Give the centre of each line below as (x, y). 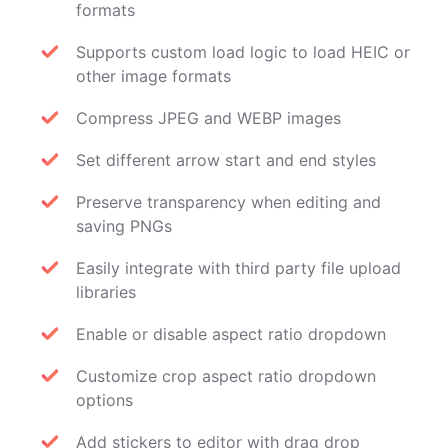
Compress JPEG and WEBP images (208, 118)
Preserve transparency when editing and (228, 202)
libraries (106, 292)
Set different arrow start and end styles (226, 160)
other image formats (153, 76)
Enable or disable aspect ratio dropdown (231, 334)
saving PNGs (124, 226)
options (104, 400)
